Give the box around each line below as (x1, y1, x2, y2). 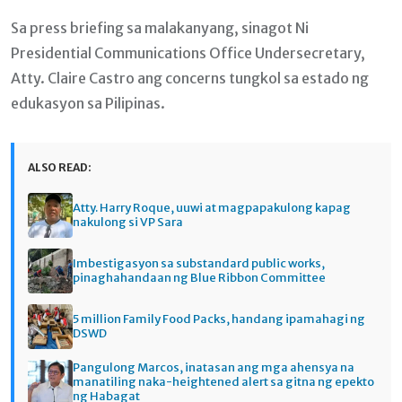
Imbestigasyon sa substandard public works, (73, 256, 325, 272)
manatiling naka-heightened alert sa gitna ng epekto (73, 374, 374, 390)
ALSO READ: (28, 160, 92, 174)
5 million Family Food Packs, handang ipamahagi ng (73, 311, 365, 328)
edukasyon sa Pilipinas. (11, 93, 165, 112)
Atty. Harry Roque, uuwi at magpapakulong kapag (73, 200, 351, 216)
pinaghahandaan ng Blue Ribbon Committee (73, 270, 326, 286)
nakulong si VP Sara (73, 214, 183, 231)
